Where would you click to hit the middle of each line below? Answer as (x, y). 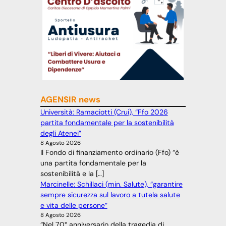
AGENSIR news (70, 100)
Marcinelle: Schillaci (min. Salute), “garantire (111, 184)
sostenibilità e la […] (72, 174)
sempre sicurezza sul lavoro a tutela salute (110, 195)
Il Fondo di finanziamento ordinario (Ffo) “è (109, 153)
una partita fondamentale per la (93, 163)
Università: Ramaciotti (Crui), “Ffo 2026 (104, 112)
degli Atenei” (61, 133)
